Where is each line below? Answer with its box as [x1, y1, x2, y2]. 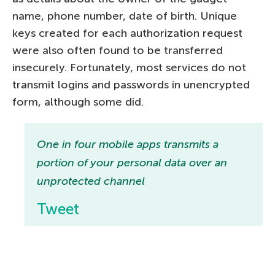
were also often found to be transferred [12, 43, 223, 57]
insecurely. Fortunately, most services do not [12, 60, 246, 74]
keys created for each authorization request [12, 26, 242, 40]
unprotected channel [37, 174, 145, 188]
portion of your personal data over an [37, 155, 227, 169]
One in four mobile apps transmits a [37, 137, 219, 151]
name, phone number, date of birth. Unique [12, 9, 237, 23]
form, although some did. [12, 95, 144, 109]
